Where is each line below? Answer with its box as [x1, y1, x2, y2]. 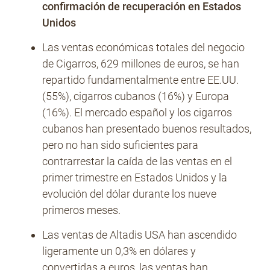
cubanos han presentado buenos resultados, [42, 122, 251, 135]
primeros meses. [42, 204, 121, 216]
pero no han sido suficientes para [42, 139, 198, 151]
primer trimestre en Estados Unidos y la [42, 171, 227, 184]
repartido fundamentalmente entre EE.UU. [42, 74, 239, 86]
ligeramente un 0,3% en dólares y [42, 245, 196, 257]
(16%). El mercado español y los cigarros [42, 106, 232, 119]
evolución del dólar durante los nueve [42, 187, 216, 200]
